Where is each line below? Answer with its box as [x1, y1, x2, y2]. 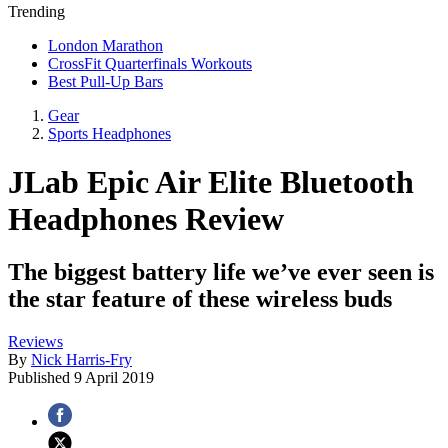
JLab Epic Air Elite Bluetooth [8, 163, 414, 200]
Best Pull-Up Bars [48, 72, 163, 90]
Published [8, 369, 74, 387]
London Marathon [48, 36, 163, 54]
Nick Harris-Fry [31, 351, 132, 369]
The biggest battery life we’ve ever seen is [8, 259, 434, 286]
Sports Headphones [48, 124, 171, 142]
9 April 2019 [74, 369, 154, 387]
